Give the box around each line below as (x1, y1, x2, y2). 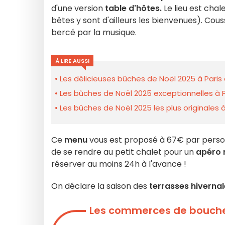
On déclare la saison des (51, 180, 147, 192)
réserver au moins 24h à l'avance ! (51, 158, 188, 170)
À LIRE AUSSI (55, 57, 89, 65)
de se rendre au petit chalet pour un (51, 146, 196, 158)
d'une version (51, 3, 105, 14)
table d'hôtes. (105, 3, 164, 14)
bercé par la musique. (51, 27, 137, 38)
